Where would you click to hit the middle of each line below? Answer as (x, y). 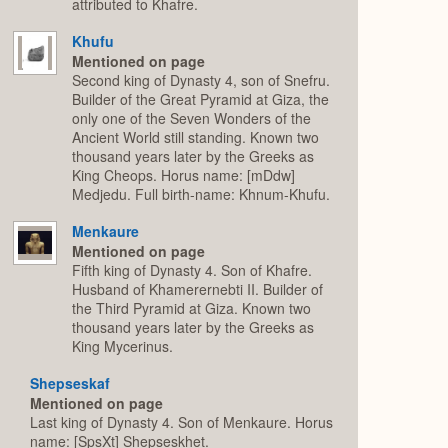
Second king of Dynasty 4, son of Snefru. (201, 79)
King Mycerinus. (123, 345)
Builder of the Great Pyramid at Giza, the (201, 98)
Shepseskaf (70, 382)
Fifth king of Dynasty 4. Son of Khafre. (192, 269)
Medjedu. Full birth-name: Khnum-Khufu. (201, 193)
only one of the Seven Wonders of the (192, 117)
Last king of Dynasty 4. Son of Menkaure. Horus (182, 421)
